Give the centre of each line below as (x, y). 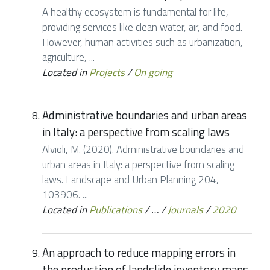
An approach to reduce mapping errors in (139, 253)
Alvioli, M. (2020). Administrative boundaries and (143, 150)
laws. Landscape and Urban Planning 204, (130, 180)
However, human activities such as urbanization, (143, 42)
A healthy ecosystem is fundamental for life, (135, 12)
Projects (107, 73)
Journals (185, 210)
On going (153, 73)
